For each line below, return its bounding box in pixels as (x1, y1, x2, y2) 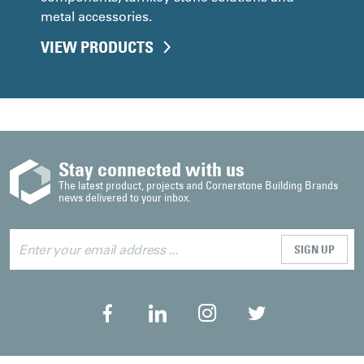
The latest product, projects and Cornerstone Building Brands (58, 177, 338, 192)
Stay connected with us (58, 157, 245, 181)
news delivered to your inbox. (58, 189, 191, 204)
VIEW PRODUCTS (41, 37, 154, 57)
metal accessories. (41, 7, 152, 24)
